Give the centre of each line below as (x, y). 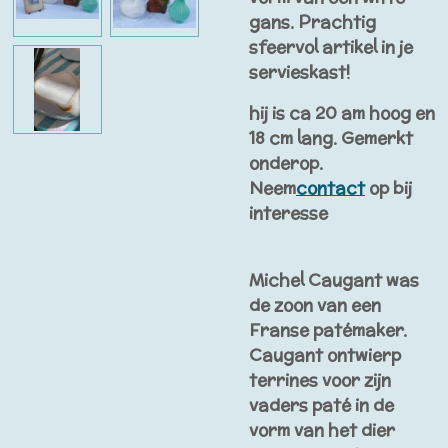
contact (330, 188)
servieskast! (299, 71)
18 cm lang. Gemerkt (331, 138)
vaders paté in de (321, 404)
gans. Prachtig (312, 21)
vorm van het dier (322, 429)
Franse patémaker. (328, 329)
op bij (388, 188)
